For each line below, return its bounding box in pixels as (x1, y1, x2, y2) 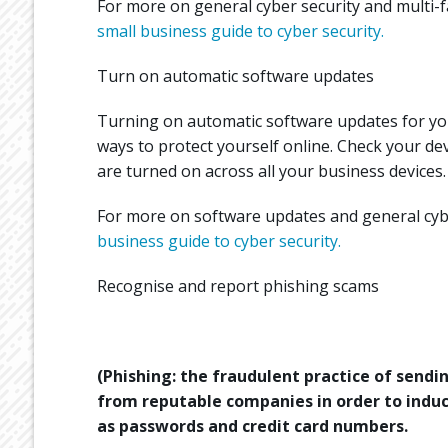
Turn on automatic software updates (96, 64, 374, 87)
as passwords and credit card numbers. (96, 414, 408, 437)
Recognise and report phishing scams (96, 274, 379, 297)
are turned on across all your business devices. (96, 159, 446, 182)
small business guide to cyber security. (96, 19, 384, 42)
